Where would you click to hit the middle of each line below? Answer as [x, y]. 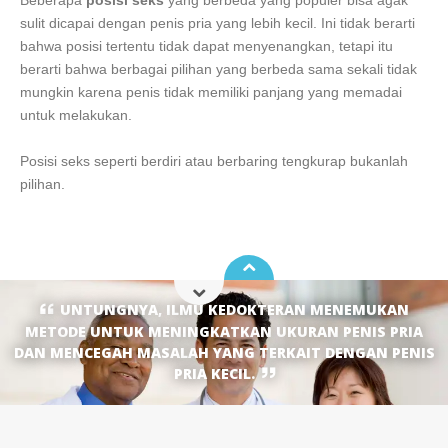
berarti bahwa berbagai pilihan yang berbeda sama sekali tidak [218, 68]
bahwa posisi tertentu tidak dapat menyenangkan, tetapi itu [206, 45]
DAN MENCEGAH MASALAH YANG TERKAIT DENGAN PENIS [224, 353]
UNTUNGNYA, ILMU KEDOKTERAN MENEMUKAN [234, 310]
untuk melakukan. [76, 114]
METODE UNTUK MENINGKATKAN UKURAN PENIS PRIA [224, 332]
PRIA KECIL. [214, 374]
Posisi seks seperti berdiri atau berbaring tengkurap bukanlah [214, 160]
